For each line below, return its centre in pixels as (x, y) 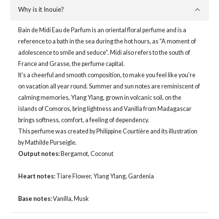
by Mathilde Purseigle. (48, 143)
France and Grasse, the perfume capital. (71, 64)
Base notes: (35, 199)
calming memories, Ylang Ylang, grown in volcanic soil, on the (99, 98)
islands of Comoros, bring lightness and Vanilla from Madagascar (105, 109)
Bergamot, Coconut (87, 154)
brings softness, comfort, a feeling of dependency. (84, 120)
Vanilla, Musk (70, 199)
